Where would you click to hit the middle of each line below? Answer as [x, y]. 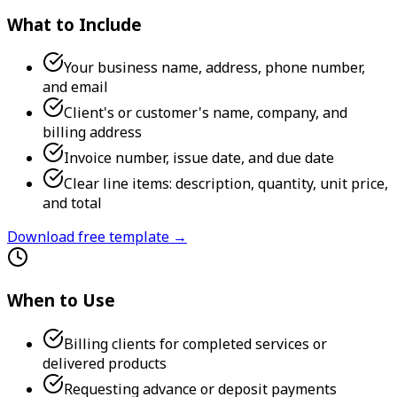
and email [75, 87]
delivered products [105, 363]
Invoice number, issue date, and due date [199, 158]
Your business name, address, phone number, [214, 68]
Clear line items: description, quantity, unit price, [226, 184]
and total [72, 203]
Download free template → [97, 237]
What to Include [74, 24]
